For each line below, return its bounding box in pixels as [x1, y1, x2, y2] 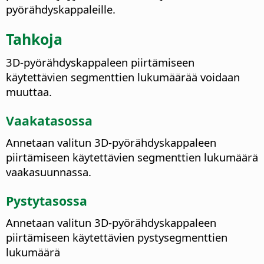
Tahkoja [6, 28, 62, 49]
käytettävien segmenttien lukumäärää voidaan [6, 70, 240, 85]
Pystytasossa [6, 192, 87, 209]
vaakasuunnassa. [6, 164, 91, 180]
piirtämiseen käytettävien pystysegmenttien [6, 230, 227, 245]
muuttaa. [6, 84, 52, 100]
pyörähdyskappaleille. [6, 2, 115, 17]
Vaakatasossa [6, 111, 93, 129]
